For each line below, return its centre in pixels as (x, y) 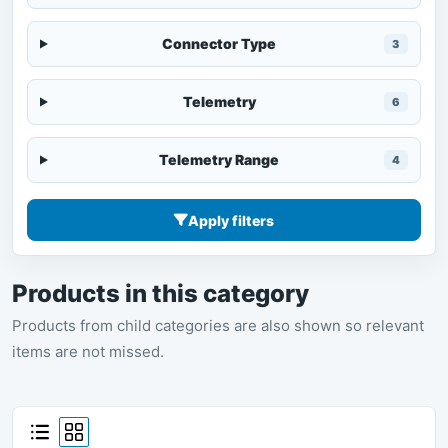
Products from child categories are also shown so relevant (218, 325)
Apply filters (231, 220)
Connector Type (219, 43)
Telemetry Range (219, 159)
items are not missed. (88, 351)
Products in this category (160, 293)
